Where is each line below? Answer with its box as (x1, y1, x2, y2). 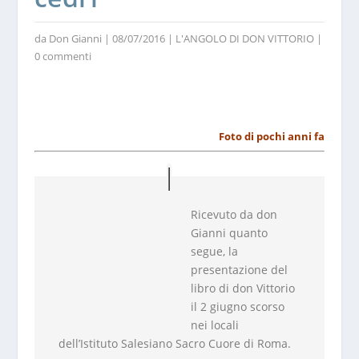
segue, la (190, 243, 241, 259)
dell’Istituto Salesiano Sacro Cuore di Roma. (58, 335, 291, 351)
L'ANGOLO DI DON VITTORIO (175, 31, 314, 46)
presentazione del (190, 261, 288, 277)
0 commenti (34, 49, 91, 63)
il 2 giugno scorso (190, 298, 284, 314)
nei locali (190, 317, 239, 333)
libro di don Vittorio (190, 280, 295, 296)
